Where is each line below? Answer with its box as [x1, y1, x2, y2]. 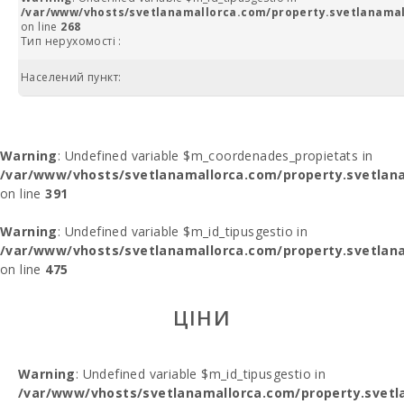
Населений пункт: [21, 69, 122, 85]
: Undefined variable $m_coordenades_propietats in [57, 147, 373, 164]
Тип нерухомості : [21, 33, 122, 49]
